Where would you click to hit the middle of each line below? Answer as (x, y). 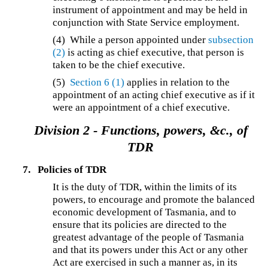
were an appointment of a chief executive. (141, 108)
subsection (231, 40)
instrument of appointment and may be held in (150, 10)
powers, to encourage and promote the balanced (154, 199)
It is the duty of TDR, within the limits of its (145, 187)
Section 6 (90, 83)
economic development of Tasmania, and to (145, 212)
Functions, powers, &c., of (174, 130)
